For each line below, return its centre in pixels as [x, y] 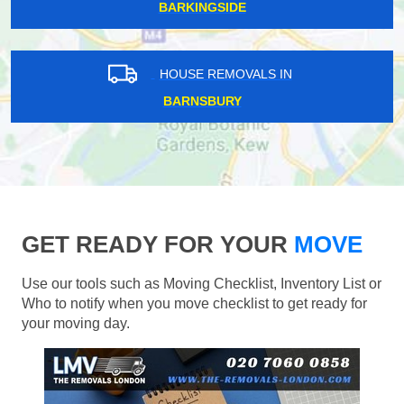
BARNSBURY [202, 101]
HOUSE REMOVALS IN [225, 73]
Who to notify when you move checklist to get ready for [194, 304]
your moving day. [76, 324]
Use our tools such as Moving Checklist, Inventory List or [202, 284]
